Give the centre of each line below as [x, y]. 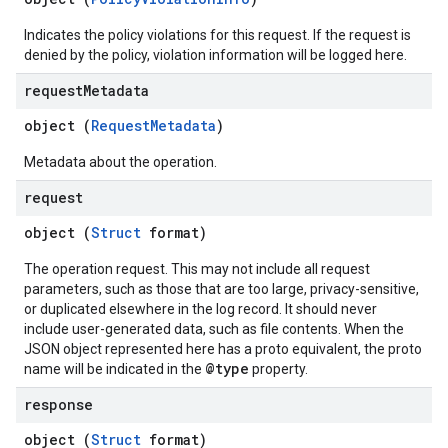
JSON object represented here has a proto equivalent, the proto [223, 349]
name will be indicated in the [114, 369]
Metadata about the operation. [120, 162]
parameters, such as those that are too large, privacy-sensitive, [221, 289]
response [58, 404]
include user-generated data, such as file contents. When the [214, 329]
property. [278, 369]
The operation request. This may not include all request [197, 269]
